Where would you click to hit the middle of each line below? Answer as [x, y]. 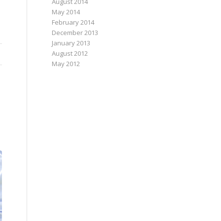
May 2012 [66, 64]
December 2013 [75, 33]
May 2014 [66, 12]
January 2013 [71, 43]
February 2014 [73, 22]
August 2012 [70, 53]
